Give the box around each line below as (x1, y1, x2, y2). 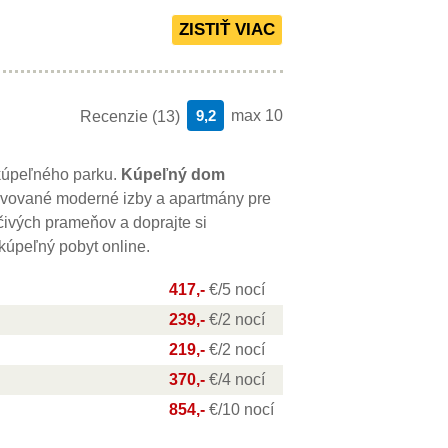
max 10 (231, 107, 283, 124)
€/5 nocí (209, 281, 265, 298)
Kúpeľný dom (121, 166, 225, 183)
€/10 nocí (209, 401, 274, 418)
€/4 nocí (209, 371, 265, 388)
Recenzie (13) (80, 108, 180, 125)
